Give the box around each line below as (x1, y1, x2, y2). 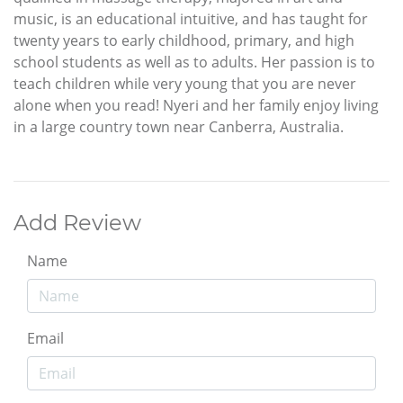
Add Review (13, 210, 141, 237)
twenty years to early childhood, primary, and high (13, 31, 354, 51)
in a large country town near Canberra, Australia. (13, 117, 344, 138)
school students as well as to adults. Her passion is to (13, 52, 375, 73)
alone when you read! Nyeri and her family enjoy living (13, 95, 379, 116)
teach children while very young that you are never (13, 74, 356, 94)
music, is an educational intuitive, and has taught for (13, 9, 368, 30)
